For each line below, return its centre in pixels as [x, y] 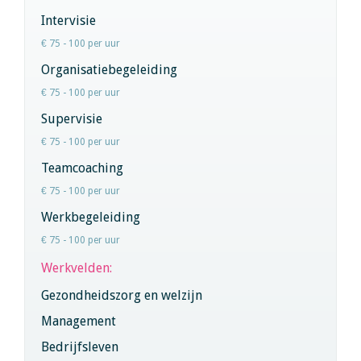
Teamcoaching [82, 168]
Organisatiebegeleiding [109, 69]
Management [79, 321]
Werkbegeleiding [91, 217]
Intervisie [68, 20]
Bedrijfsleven [80, 346]
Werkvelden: [78, 268]
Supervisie [72, 118]
